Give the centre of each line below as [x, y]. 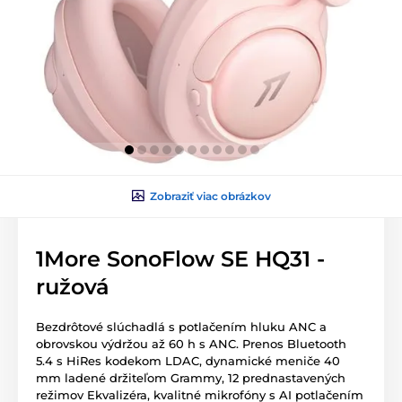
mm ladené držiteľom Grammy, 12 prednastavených [191, 377]
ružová [73, 286]
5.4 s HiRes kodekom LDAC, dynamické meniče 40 [188, 360]
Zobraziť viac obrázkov [210, 196]
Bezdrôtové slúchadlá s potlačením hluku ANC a [181, 326]
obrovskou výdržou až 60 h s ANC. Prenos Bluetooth [191, 343]
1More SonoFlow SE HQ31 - [180, 258]
